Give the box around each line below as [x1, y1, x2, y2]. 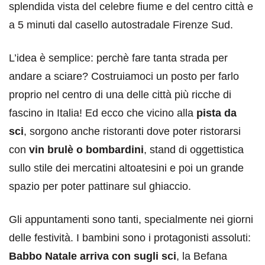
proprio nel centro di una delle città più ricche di [9, 88, 231, 101]
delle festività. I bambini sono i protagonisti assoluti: [9, 231, 251, 244]
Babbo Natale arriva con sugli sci [9, 250, 176, 262]
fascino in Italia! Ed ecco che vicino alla [9, 106, 196, 119]
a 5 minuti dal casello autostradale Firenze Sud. [9, 18, 233, 31]
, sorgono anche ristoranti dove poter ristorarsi [24, 125, 241, 137]
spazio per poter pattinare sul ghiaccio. [9, 180, 191, 192]
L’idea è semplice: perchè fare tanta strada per [9, 51, 228, 64]
